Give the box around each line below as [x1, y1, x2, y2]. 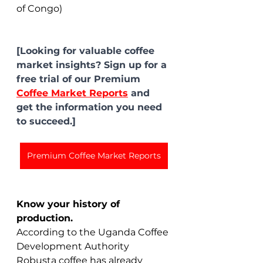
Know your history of [16, 198, 123, 210]
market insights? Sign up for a [16, 59, 170, 70]
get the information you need [16, 101, 165, 113]
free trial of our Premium [16, 73, 143, 85]
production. [16, 212, 73, 224]
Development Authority [16, 240, 131, 252]
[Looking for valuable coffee [16, 45, 157, 56]
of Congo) [16, 2, 62, 14]
